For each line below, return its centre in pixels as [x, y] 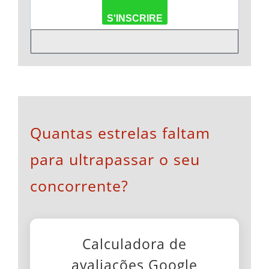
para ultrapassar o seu [115, 159]
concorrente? [79, 185]
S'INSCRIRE [134, 18]
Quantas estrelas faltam [120, 132]
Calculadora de [134, 243]
